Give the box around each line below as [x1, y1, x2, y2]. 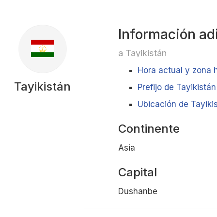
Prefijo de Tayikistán [137, 82, 216, 92]
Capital [118, 165, 157, 179]
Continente [118, 122, 180, 136]
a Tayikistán [118, 47, 167, 58]
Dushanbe [118, 186, 157, 196]
